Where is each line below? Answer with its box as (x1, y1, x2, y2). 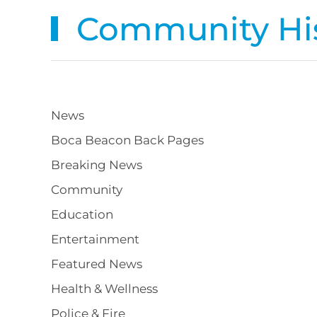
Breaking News (51, 158, 142, 172)
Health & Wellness (51, 282, 158, 296)
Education (51, 207, 113, 221)
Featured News (51, 257, 142, 271)
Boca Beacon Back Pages (51, 133, 204, 147)
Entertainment (51, 232, 139, 246)
